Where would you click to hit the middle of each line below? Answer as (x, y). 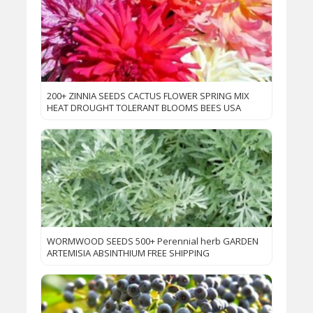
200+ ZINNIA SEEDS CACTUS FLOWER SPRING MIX (148, 96)
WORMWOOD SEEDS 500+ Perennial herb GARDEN (153, 241)
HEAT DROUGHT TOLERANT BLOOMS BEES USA (144, 108)
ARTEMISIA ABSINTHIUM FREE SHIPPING (129, 253)
